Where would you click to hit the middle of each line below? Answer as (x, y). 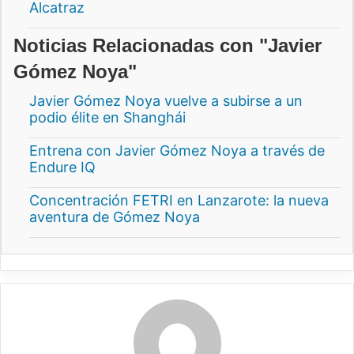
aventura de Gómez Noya (115, 217)
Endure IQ (62, 168)
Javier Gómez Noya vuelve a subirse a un (166, 101)
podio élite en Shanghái (107, 118)
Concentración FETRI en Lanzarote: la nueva (179, 201)
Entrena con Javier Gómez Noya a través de (177, 151)
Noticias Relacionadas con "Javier (168, 46)
